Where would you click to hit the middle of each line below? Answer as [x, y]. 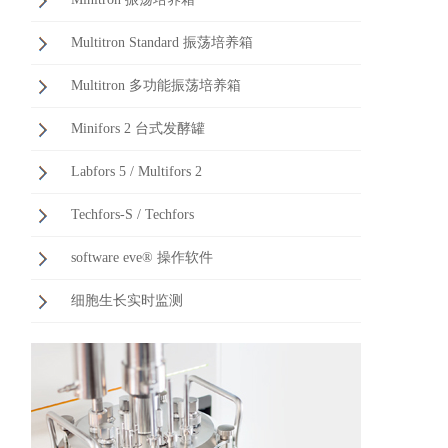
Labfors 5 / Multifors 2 [136, 171]
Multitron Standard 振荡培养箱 [162, 42]
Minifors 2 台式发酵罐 [138, 128]
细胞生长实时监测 [127, 300]
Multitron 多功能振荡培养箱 [156, 85]
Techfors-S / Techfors [132, 214]
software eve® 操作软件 [142, 257]
